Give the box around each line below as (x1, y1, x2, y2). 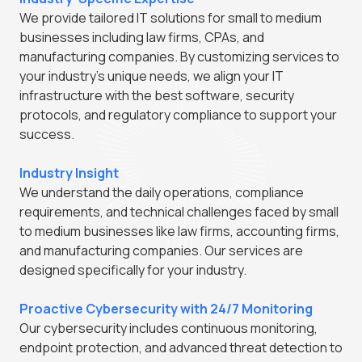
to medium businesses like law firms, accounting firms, (19, 221, 339, 240)
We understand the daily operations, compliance (19, 183, 304, 201)
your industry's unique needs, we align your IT (19, 66, 284, 85)
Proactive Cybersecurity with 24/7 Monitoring (19, 299, 313, 318)
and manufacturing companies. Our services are (19, 241, 303, 259)
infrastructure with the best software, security (19, 86, 294, 104)
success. (19, 124, 74, 143)
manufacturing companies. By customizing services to (19, 47, 339, 65)
